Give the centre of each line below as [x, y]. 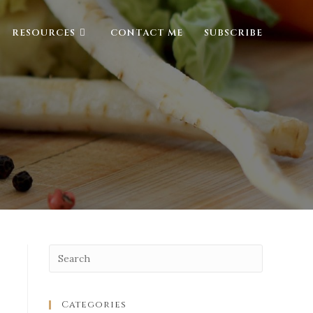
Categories [94, 305]
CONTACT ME [147, 33]
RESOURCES [44, 33]
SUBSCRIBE [233, 33]
